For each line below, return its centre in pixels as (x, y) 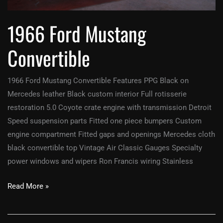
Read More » (28, 186)
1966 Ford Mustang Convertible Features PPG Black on (98, 81)
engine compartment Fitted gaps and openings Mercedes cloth (111, 135)
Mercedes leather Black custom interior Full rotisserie (97, 94)
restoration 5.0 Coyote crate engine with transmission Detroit (110, 108)
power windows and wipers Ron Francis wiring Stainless (100, 162)
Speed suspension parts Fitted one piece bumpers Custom (105, 121)
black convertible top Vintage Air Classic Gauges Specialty (105, 148)
